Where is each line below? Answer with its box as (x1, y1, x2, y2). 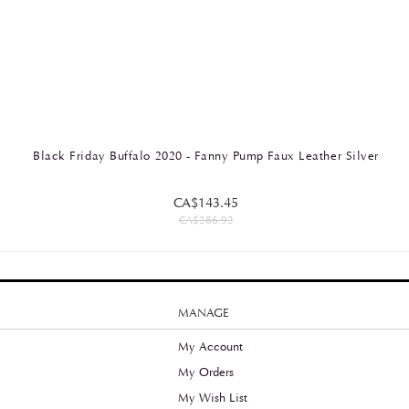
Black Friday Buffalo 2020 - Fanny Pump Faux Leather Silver (33, 149, 379, 163)
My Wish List (177, 391, 247, 405)
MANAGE (177, 306, 229, 320)
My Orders (177, 365, 234, 380)
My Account (177, 340, 243, 354)
